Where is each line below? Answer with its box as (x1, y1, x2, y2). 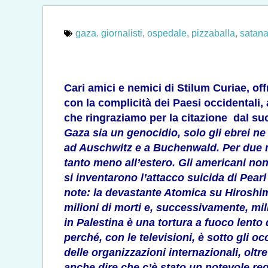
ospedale (147, 28, 187, 39)
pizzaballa (191, 28, 235, 39)
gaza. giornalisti (75, 28, 142, 39)
